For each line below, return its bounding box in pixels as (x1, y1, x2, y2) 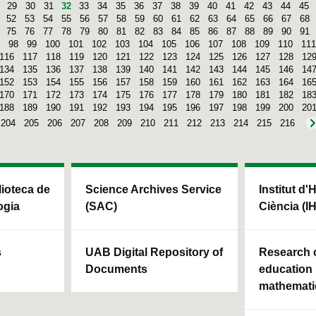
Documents (85, 262, 147, 275)
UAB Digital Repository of (85, 245, 223, 258)
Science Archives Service (85, 183, 221, 195)
